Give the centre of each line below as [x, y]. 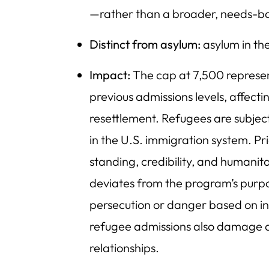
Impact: [110, 75]
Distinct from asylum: [145, 44]
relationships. [125, 248]
